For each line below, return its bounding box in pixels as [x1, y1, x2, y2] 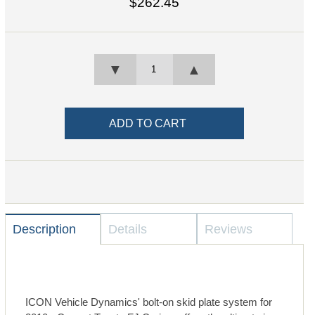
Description [12, 222, 76, 237]
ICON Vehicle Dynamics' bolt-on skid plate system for [25, 296, 273, 309]
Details [108, 222, 148, 237]
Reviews [204, 222, 252, 237]
